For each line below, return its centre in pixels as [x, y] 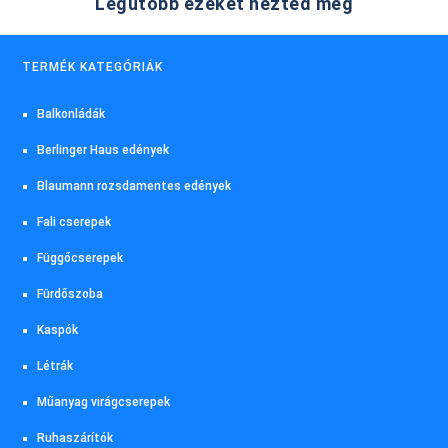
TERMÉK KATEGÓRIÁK [93, 66]
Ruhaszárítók [75, 437]
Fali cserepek [74, 221]
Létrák [55, 365]
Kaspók [58, 329]
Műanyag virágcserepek [104, 401]
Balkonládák [71, 113]
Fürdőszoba [70, 293]
